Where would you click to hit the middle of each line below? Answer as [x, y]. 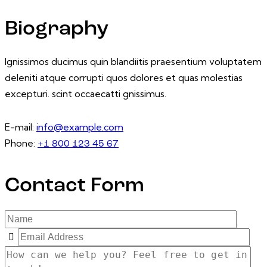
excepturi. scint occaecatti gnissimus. [86, 94]
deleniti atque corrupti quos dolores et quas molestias [124, 78]
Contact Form [74, 187]
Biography [57, 30]
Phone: [21, 143]
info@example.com [80, 127]
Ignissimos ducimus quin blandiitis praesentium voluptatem [133, 62]
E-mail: [21, 127]
